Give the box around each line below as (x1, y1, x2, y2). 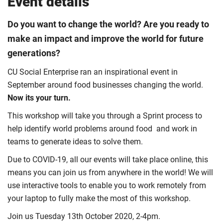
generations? (7, 48, 60, 58)
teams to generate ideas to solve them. (7, 136, 143, 146)
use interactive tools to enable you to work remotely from (7, 180, 206, 190)
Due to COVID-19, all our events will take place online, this (7, 154, 208, 164)
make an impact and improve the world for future (7, 33, 204, 44)
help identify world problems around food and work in (7, 123, 197, 133)
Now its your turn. (7, 93, 71, 103)
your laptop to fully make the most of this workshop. (7, 193, 191, 203)
